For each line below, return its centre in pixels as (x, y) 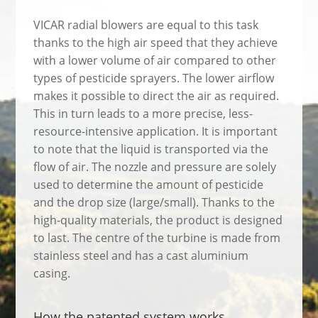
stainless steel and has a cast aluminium (141, 255)
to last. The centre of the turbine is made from (157, 237)
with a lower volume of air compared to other (155, 60)
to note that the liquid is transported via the (151, 149)
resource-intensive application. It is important (156, 131)
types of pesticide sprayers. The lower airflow (154, 78)
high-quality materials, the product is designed (158, 220)
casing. (52, 273)
